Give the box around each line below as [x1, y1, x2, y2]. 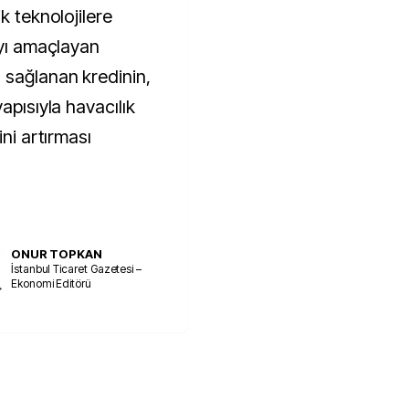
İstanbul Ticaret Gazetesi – [11, 261, 142, 276]
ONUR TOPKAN [11, 246, 102, 261]
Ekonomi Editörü [11, 276, 91, 290]
